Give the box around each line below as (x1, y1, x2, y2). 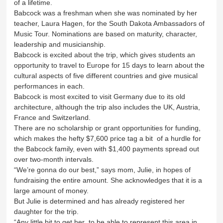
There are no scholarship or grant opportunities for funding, (14, 123, 201, 132)
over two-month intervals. (14, 155, 94, 163)
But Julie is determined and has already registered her (14, 197, 185, 205)
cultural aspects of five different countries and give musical (14, 71, 198, 80)
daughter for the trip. (14, 207, 79, 216)
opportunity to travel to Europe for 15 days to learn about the (14, 61, 205, 69)
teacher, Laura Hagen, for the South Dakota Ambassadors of (14, 19, 205, 27)
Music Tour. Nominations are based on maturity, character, (14, 29, 198, 38)
